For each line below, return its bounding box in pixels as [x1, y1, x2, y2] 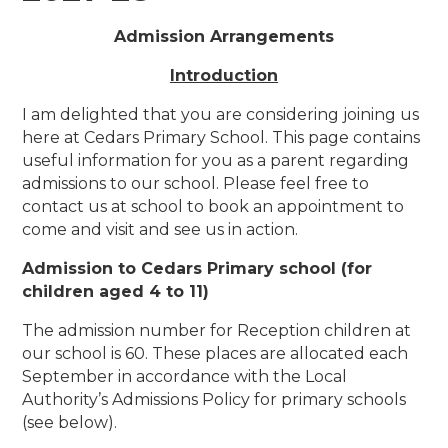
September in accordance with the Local [22, 367, 348, 387]
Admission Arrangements [114, 27, 334, 47]
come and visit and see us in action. [22, 220, 299, 240]
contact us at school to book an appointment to [22, 197, 405, 217]
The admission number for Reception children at [22, 321, 412, 341]
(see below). [22, 413, 118, 433]
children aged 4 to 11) [22, 282, 210, 302]
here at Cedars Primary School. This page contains [22, 128, 421, 148]
